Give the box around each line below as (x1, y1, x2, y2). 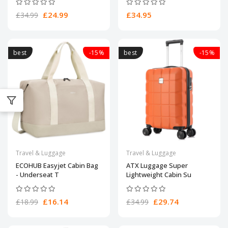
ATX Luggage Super (126, 161, 188, 170)
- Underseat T (16, 170, 59, 179)
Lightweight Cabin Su (126, 170, 191, 179)
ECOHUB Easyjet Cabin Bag (16, 161, 98, 170)
